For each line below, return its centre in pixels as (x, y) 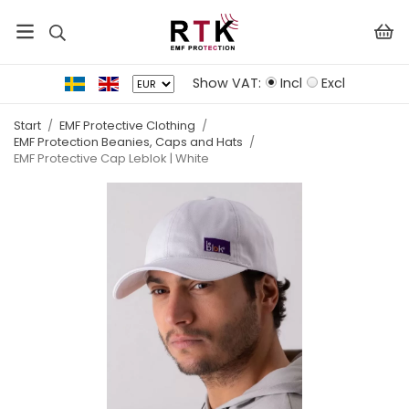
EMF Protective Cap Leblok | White (111, 158)
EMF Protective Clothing (127, 126)
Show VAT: (226, 83)
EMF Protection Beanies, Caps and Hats (128, 142)
